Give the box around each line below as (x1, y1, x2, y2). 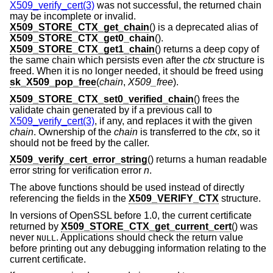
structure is (215, 55, 264, 66)
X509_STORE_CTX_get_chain (10, 22, 149, 33)
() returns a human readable (147, 154, 267, 165)
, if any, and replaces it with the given (94, 115, 252, 126)
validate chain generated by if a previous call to (10, 104, 212, 115)
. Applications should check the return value (56, 232, 243, 243)
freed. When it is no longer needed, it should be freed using (10, 66, 263, 77)
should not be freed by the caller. (10, 137, 149, 148)
